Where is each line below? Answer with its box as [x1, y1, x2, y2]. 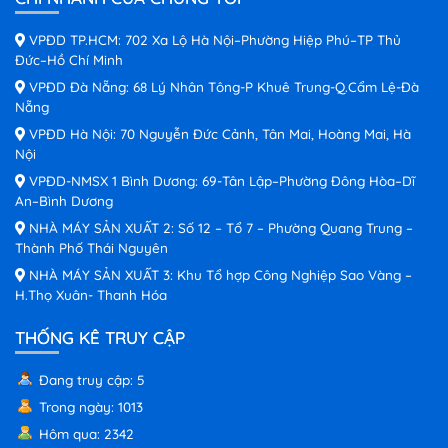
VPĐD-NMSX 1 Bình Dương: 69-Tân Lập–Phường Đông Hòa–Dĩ [25, 171, 415, 189]
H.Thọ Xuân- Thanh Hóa [15, 285, 167, 303]
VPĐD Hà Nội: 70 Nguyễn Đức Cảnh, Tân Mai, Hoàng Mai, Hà [25, 124, 411, 142]
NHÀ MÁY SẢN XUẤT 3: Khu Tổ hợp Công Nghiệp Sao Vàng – [25, 265, 412, 283]
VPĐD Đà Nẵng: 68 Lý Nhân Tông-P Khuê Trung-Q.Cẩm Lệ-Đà [25, 77, 419, 95]
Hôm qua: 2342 [39, 424, 134, 442]
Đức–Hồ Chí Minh [15, 50, 123, 68]
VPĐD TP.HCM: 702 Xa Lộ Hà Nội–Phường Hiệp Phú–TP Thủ [25, 30, 401, 48]
